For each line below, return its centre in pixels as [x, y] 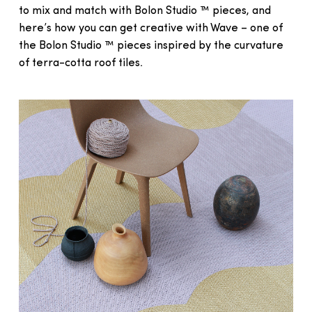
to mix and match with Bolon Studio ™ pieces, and [145, 11]
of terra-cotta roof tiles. [80, 63]
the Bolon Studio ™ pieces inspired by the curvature [151, 46]
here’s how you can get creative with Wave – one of [150, 29]
